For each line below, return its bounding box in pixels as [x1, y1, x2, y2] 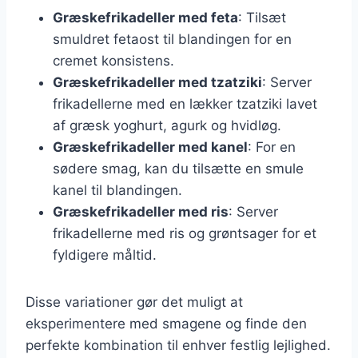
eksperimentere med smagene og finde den [26, 315, 307, 332]
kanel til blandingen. [53, 181, 182, 198]
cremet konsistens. [53, 52, 174, 69]
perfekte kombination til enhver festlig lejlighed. [26, 336, 331, 353]
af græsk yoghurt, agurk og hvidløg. [53, 117, 281, 133]
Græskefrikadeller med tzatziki [53, 74, 262, 90]
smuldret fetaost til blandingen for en [53, 30, 292, 47]
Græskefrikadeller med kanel [53, 138, 248, 155]
